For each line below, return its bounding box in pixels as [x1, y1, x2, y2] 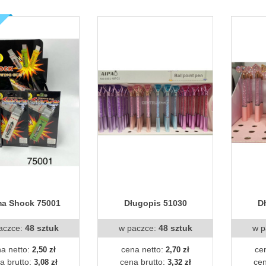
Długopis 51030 [123, 198, 187, 208]
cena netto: [121, 244, 166, 254]
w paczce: [118, 223, 159, 233]
